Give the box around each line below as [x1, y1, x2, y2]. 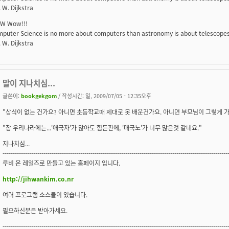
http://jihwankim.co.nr [3, 174, 74, 183]
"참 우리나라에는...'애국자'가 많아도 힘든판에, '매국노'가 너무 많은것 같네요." [3, 123, 202, 132]
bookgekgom [21, 91, 57, 100]
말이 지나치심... [3, 77, 55, 88]
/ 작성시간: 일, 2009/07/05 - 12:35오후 [57, 91, 151, 100]
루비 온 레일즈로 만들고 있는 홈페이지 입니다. [3, 158, 120, 167]
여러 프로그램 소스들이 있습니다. [3, 190, 87, 199]
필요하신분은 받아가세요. [3, 205, 67, 215]
